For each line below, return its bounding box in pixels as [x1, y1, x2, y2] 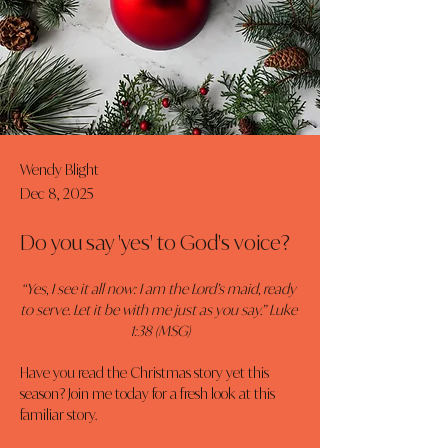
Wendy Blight [20, 161, 99, 178]
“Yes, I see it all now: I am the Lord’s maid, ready [21, 280, 299, 297]
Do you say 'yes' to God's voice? [20, 230, 290, 255]
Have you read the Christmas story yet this [20, 364, 272, 381]
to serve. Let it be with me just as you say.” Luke [20, 301, 300, 318]
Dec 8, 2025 [20, 185, 94, 202]
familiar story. [20, 406, 97, 423]
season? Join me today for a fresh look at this [20, 385, 278, 402]
